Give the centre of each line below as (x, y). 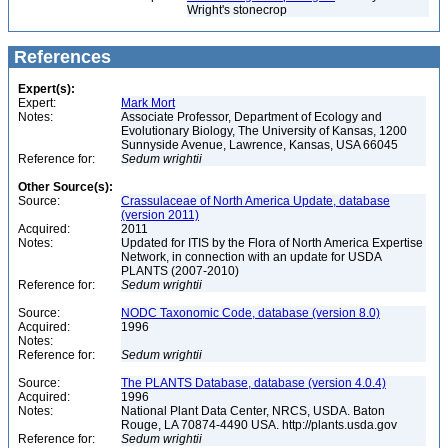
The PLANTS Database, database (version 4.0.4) (253, 383)
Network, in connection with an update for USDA (251, 257)
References (60, 57)
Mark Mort (148, 103)
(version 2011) (160, 215)
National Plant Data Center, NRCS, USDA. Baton (253, 411)
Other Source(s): (65, 187)
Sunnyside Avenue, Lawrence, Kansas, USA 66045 (261, 145)
